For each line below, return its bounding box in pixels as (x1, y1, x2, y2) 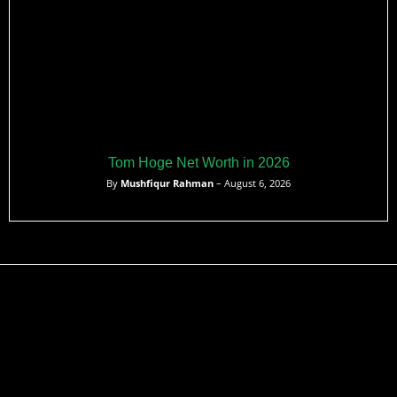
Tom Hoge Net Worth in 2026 (107, 154, 290, 170)
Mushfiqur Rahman (121, 175, 214, 190)
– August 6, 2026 (214, 175, 291, 190)
